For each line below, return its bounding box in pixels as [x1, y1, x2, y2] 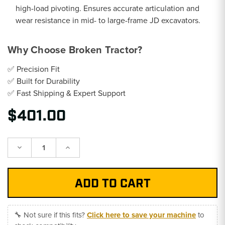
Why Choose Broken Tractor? [8, 42, 143, 57]
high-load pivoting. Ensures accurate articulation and [16, 2, 200, 14]
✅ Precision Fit [8, 63, 60, 74]
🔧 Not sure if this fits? [14, 209, 87, 220]
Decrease [16, 142, 46, 152]
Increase [64, 142, 90, 152]
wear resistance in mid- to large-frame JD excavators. [16, 14, 201, 26]
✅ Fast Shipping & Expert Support [8, 87, 126, 98]
